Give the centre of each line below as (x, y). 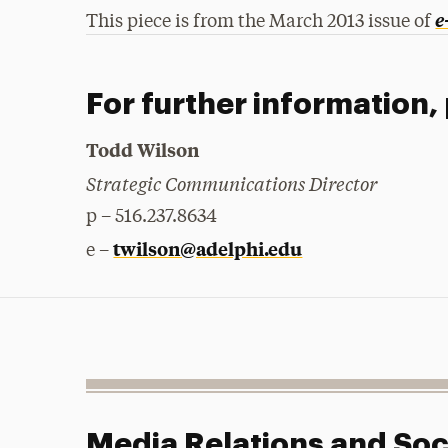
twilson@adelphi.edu (208, 248)
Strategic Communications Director (232, 183)
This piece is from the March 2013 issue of (261, 22)
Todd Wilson (143, 149)
